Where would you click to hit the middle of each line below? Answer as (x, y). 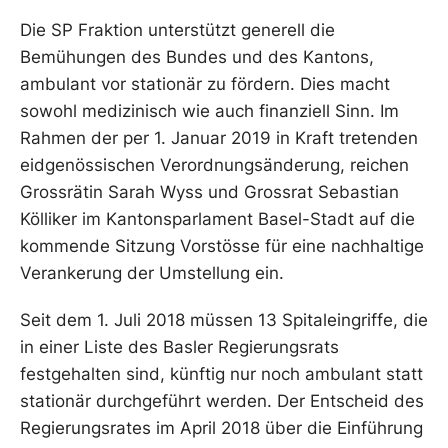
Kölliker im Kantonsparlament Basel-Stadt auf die (217, 219)
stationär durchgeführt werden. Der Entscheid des (222, 401)
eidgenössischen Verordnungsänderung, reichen (214, 165)
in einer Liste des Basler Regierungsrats (179, 347)
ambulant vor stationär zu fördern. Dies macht (205, 84)
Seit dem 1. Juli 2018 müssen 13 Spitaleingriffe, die (224, 320)
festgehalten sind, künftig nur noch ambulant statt (221, 374)
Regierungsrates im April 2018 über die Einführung (221, 428)
